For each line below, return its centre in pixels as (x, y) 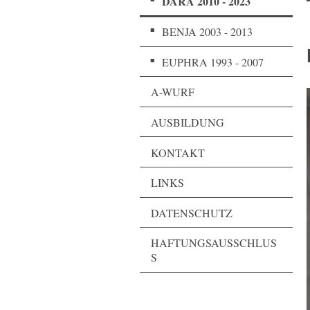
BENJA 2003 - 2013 (207, 32)
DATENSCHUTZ (192, 212)
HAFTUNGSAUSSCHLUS (214, 243)
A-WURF (173, 92)
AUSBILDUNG (188, 122)
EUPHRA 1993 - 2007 (213, 62)
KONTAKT (178, 152)
